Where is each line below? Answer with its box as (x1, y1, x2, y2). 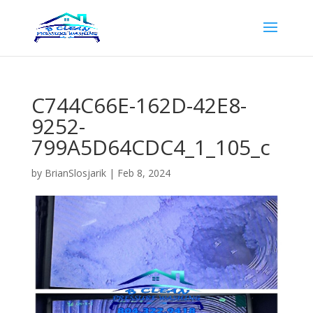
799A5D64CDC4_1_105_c (31, 133, 270, 161)
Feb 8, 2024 (117, 166, 170, 180)
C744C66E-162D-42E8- (31, 91, 247, 119)
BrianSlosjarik (44, 166, 106, 180)
